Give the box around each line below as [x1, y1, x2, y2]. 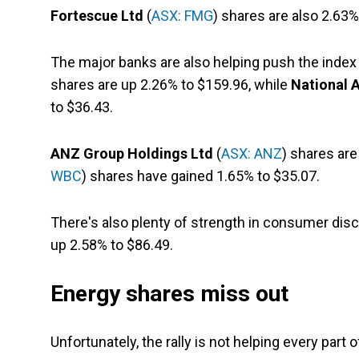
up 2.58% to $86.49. [50, 236, 173, 254]
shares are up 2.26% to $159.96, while [50, 76, 291, 94]
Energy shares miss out [50, 280, 288, 308]
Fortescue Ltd [50, 7, 143, 25]
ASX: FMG [151, 7, 213, 25]
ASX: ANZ [221, 145, 282, 163]
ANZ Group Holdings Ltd [50, 145, 213, 163]
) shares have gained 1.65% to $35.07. [82, 167, 320, 185]
